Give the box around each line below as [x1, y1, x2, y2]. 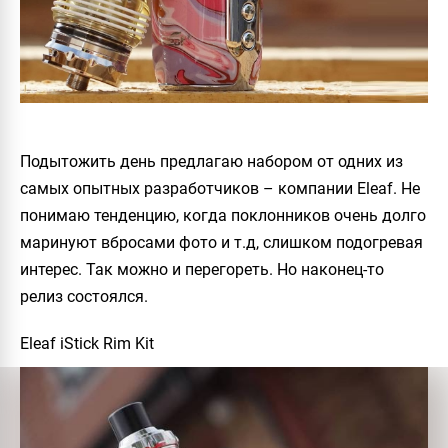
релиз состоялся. [20, 286, 148, 306]
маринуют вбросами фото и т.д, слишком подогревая [20, 232, 423, 252]
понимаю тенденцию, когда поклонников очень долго [20, 205, 426, 225]
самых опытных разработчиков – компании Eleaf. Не [20, 178, 420, 198]
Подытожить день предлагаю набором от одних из [20, 151, 403, 171]
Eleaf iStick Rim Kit [20, 333, 154, 353]
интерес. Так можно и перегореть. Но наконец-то [20, 259, 384, 279]
